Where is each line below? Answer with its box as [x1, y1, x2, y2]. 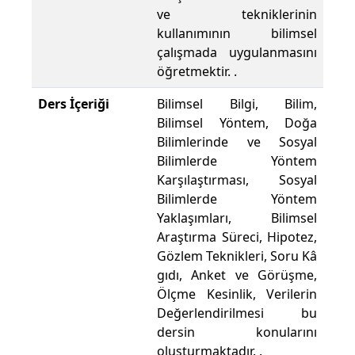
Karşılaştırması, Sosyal [157, 171, 317, 189]
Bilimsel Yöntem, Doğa [157, 114, 317, 132]
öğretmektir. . [157, 63, 237, 81]
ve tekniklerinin [157, 6, 317, 24]
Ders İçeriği [38, 95, 109, 113]
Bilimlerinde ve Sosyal [157, 133, 317, 151]
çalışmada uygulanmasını [157, 44, 317, 62]
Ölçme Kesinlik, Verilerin [157, 285, 317, 303]
